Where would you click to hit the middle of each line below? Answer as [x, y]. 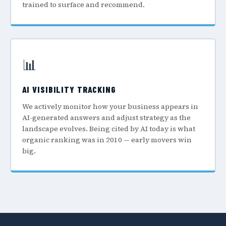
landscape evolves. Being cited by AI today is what [108, 129]
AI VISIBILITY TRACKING [69, 89]
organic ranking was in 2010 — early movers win [107, 140]
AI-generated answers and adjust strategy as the [106, 118]
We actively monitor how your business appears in [110, 106]
